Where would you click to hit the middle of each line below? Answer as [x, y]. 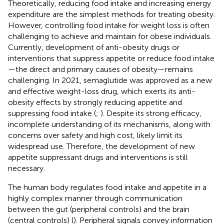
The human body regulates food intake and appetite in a [107, 187]
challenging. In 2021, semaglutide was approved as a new [110, 80]
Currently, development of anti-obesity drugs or [94, 47]
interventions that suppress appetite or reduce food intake [111, 58]
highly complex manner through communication [95, 198]
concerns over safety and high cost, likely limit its [95, 135]
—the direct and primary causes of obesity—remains [100, 69]
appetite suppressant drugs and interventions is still [98, 157]
